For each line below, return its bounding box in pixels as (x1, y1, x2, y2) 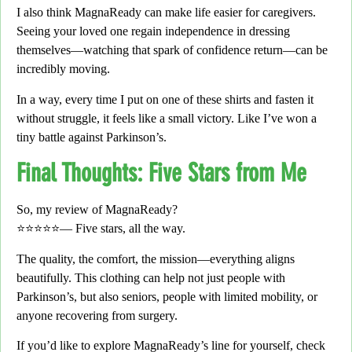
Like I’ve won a (234, 111, 317, 125)
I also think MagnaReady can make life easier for (16, 5, 262, 20)
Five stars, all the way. (75, 222, 185, 236)
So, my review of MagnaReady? (16, 203, 178, 217)
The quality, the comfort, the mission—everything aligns (16, 251, 295, 266)
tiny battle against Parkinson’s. (16, 130, 167, 144)
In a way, (16, 92, 62, 106)
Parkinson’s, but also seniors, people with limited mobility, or (16, 289, 317, 303)
